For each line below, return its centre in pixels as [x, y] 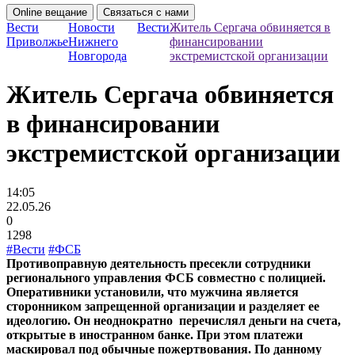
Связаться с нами [146, 12]
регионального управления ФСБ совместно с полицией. [166, 277]
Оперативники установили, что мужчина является [153, 292]
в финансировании [113, 124]
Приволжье [37, 42]
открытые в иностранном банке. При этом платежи [155, 334]
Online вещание [50, 12]
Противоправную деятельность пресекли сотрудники [158, 263]
